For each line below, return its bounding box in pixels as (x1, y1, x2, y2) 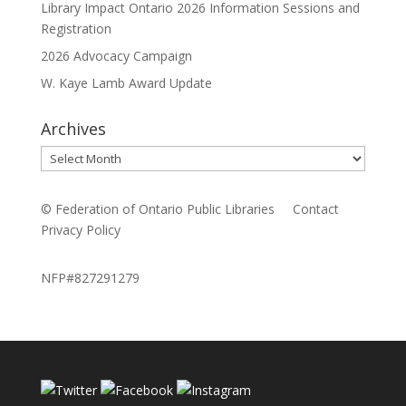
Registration (40, 19, 111, 37)
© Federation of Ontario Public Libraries (40, 199, 293, 217)
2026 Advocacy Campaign (40, 46, 192, 64)
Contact (292, 199, 339, 217)
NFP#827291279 (40, 268, 140, 286)
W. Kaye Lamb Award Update (40, 73, 212, 92)
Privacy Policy (40, 220, 121, 238)
